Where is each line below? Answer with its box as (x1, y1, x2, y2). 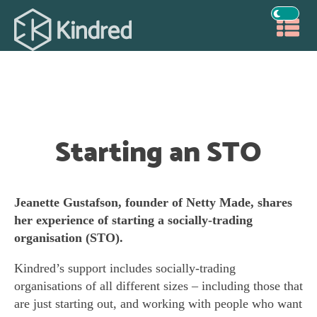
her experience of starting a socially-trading (14, 213, 253, 227)
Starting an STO (55, 134, 262, 169)
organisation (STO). (14, 231, 127, 245)
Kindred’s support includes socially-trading (14, 261, 236, 275)
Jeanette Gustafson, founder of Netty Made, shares (14, 195, 292, 209)
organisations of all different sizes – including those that (14, 279, 303, 293)
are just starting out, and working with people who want (14, 296, 302, 311)
